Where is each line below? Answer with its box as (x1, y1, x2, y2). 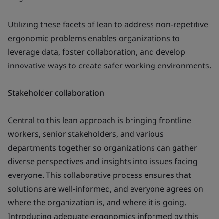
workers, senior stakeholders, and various (8, 129, 164, 139)
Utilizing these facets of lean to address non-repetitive (8, 19, 208, 30)
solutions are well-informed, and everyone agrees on (8, 183, 203, 194)
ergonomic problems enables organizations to (8, 33, 180, 44)
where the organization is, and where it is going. (8, 197, 186, 208)
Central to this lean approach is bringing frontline (8, 115, 191, 126)
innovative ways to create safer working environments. (8, 60, 211, 71)
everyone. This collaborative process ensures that (8, 170, 191, 180)
